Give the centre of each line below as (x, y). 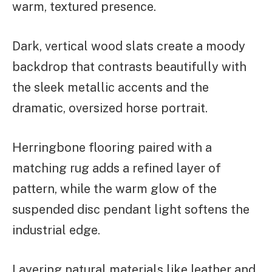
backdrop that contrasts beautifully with (129, 66)
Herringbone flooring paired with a (112, 147)
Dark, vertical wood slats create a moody (129, 46)
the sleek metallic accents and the (110, 87)
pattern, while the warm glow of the (114, 189)
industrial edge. (56, 230)
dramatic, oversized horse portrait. (110, 108)
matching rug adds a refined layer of (117, 168)
